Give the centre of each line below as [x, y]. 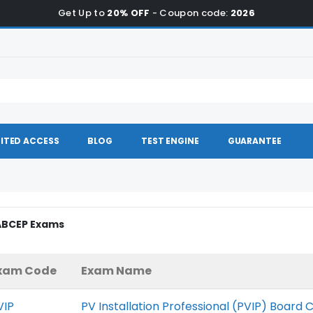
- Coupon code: [190, 13]
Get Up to [82, 13]
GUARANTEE [254, 141]
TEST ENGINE [170, 141]
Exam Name [117, 271]
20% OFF [129, 13]
